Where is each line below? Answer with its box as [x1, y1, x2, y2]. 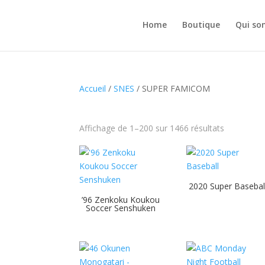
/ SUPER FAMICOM [134, 83, 211, 94]
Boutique [182, 18, 220, 30]
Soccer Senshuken [86, 202, 156, 214]
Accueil [79, 83, 106, 94]
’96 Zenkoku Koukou [82, 194, 160, 205]
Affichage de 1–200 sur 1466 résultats [79, 122, 225, 134]
